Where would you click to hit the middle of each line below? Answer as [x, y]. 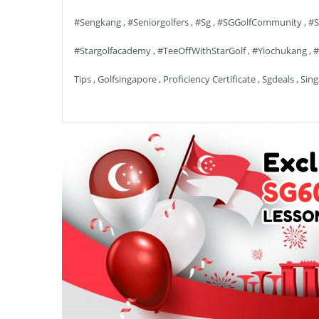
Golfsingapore [127, 79]
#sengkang [98, 22]
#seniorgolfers [158, 22]
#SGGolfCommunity [260, 22]
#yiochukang [279, 51]
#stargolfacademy [113, 51]
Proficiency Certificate [209, 79]
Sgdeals [278, 79]
